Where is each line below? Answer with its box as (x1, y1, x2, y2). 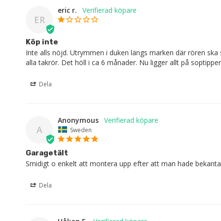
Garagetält (26, 148, 68, 158)
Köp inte (26, 37, 58, 46)
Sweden (70, 125, 92, 134)
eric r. (58, 5, 77, 15)
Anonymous (58, 115, 99, 125)
